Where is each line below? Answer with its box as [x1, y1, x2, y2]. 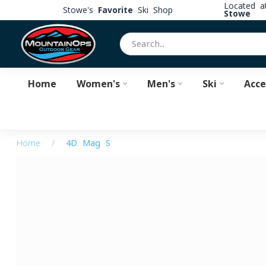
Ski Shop [132, 5, 173, 14]
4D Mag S [66, 139, 110, 147]
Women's [76, 79, 120, 88]
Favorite [97, 5, 133, 14]
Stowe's [62, 5, 98, 14]
